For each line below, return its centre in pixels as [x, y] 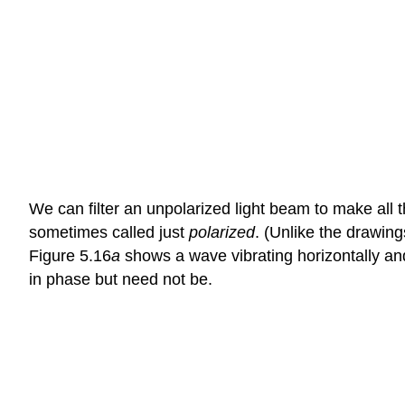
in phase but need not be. [121, 279]
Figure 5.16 [70, 255]
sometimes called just [109, 232]
